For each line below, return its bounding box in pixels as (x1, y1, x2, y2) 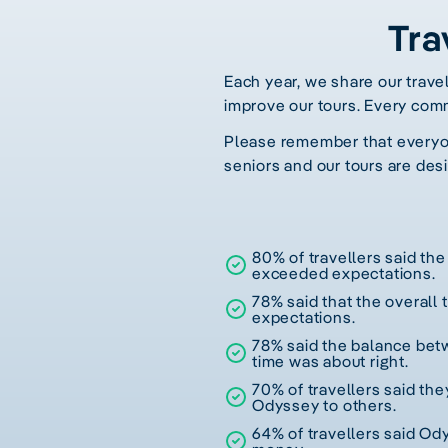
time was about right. (252, 351, 409, 371)
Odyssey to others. (252, 395, 397, 415)
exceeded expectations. (252, 263, 436, 283)
